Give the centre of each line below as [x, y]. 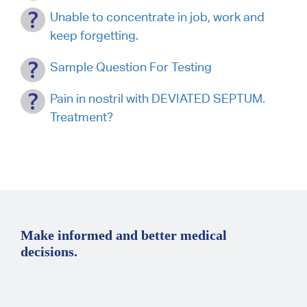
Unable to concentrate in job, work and [157, 16]
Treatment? [82, 116]
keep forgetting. [94, 35]
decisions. [49, 251]
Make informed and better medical [124, 235]
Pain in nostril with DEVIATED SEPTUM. [158, 98]
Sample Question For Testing [131, 66]
